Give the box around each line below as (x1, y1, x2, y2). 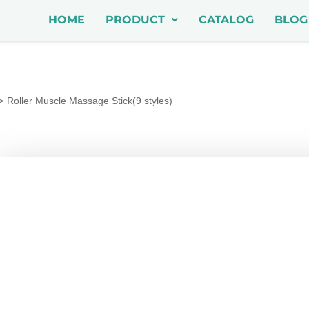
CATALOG (198, 13, 254, 27)
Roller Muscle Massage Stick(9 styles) (7, 95, 172, 106)
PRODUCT (105, 13, 165, 27)
